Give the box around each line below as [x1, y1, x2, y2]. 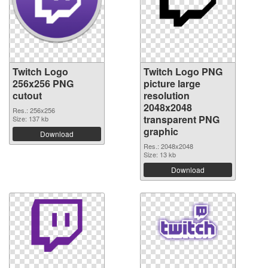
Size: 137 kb [13, 113, 48, 123]
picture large [144, 76, 200, 90]
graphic [144, 124, 178, 138]
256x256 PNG [13, 76, 74, 90]
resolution [144, 88, 190, 102]
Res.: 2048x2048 [144, 141, 193, 151]
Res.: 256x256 [13, 105, 55, 115]
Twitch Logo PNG [144, 64, 223, 78]
